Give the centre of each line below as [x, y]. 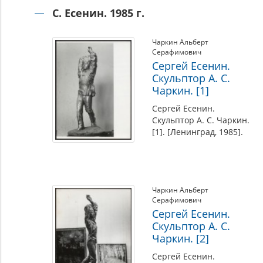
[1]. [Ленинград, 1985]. [197, 132]
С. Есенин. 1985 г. [98, 13]
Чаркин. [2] [180, 238]
